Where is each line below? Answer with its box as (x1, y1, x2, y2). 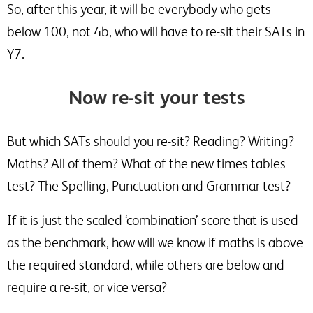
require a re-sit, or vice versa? (7, 279, 167, 295)
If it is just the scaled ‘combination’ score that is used (7, 212, 298, 228)
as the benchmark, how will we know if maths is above (7, 235, 303, 250)
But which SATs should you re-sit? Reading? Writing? (7, 133, 294, 149)
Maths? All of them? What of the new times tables (7, 156, 286, 171)
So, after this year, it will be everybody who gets (7, 1, 271, 17)
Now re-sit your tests (68, 86, 245, 108)
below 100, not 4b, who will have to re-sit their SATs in (7, 24, 305, 39)
